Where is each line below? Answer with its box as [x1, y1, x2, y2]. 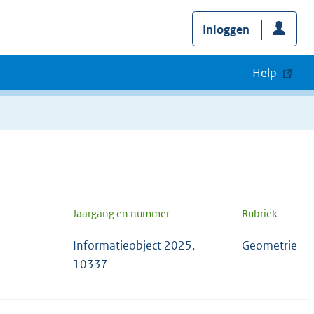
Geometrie [242, 237, 297, 253]
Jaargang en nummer [73, 206, 170, 220]
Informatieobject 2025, [73, 237, 195, 253]
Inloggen [202, 21, 250, 37]
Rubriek [242, 206, 278, 220]
